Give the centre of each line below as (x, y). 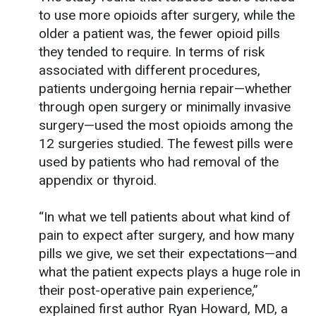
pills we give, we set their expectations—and (168, 253)
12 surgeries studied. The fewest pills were (166, 143)
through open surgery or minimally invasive (165, 107)
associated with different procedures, (150, 70)
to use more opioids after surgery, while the (167, 15)
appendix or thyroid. (98, 180)
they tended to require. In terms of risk (152, 51)
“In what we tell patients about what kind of (165, 217)
